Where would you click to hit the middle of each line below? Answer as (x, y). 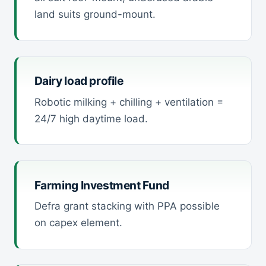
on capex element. (78, 223)
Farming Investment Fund (102, 185)
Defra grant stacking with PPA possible (127, 206)
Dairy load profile (79, 81)
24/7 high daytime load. (91, 118)
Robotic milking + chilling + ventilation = (129, 102)
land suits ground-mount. (95, 15)
